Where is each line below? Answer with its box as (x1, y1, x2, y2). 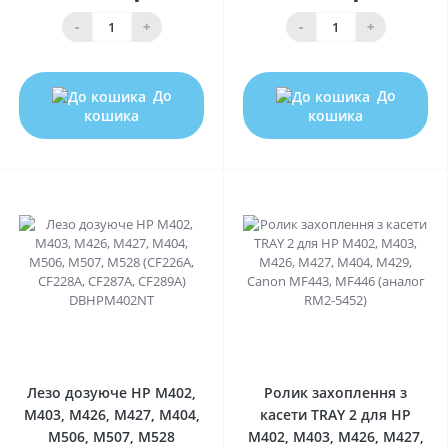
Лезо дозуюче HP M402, (27, 383, 196, 403)
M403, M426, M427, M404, (23, 405, 200, 425)
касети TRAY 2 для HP (260, 405, 411, 425)
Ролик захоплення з (264, 383, 407, 403)
